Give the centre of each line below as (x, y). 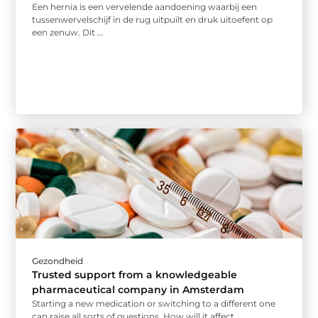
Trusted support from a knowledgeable (135, 274)
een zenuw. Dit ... (68, 32)
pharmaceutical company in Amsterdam (138, 289)
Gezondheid (58, 261)
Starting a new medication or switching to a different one (154, 303)
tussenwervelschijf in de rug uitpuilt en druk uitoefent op (153, 19)
